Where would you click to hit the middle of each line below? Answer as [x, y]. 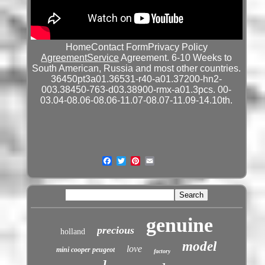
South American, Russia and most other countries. [137, 68]
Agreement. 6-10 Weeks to [176, 58]
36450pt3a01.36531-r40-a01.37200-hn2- [137, 79]
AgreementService [80, 58]
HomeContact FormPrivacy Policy [136, 47]
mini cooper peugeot [86, 250]
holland [72, 232]
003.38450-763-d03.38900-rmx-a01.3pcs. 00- [137, 90]
